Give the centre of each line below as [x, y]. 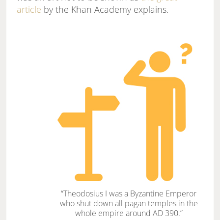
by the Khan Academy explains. [105, 10]
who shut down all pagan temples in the [129, 204]
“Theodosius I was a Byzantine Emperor [129, 194]
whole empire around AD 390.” [129, 213]
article [29, 10]
